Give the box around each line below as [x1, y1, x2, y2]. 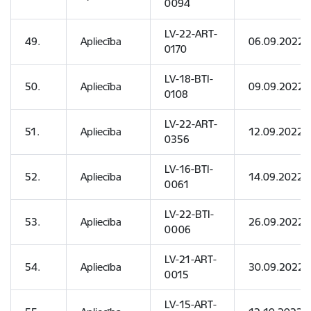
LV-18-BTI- [165, 72, 213, 85]
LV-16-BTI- [165, 162, 213, 176]
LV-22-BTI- [165, 208, 214, 221]
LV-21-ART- [165, 253, 217, 266]
